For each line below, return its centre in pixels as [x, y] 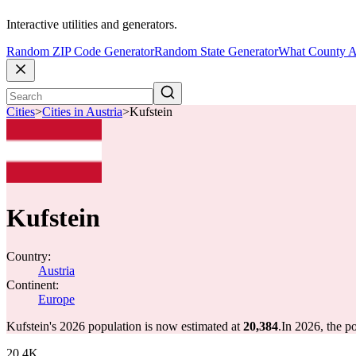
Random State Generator [216, 52]
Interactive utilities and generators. [92, 25]
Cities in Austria [82, 112]
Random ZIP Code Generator [80, 52]
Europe [56, 299]
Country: [29, 256]
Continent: [33, 285]
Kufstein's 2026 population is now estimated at [125, 326]
